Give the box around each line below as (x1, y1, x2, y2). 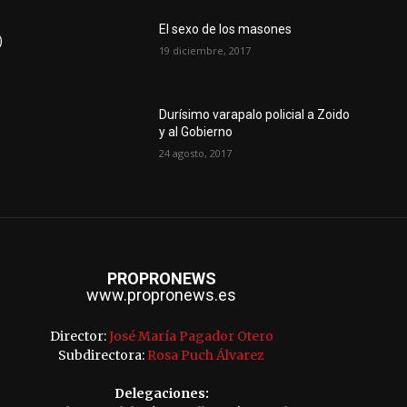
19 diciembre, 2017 (159, 43, 252, 57)
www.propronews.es (86, 284, 236, 304)
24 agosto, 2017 (159, 145, 233, 160)
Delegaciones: (114, 384, 209, 402)
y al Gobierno (159, 124, 233, 139)
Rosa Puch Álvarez (147, 346, 264, 363)
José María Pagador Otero (108, 327, 273, 344)
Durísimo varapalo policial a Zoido (159, 106, 351, 122)
